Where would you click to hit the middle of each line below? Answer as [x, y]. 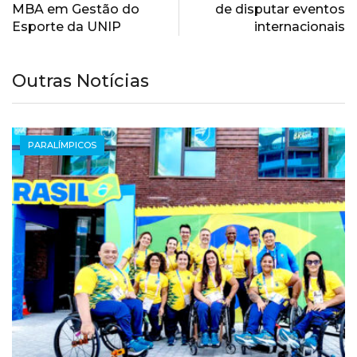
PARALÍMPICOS [62, 145]
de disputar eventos [280, 10]
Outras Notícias [80, 81]
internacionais [300, 27]
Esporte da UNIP [67, 27]
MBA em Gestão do [76, 10]
